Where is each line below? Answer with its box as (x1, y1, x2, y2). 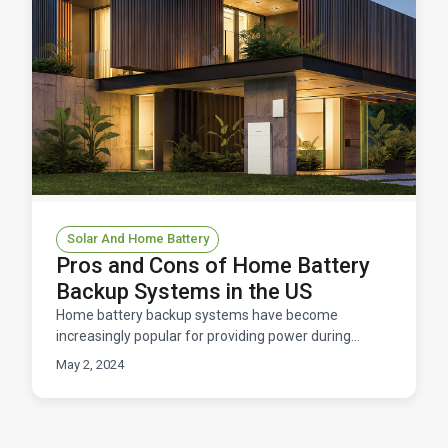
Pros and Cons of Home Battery (56, 252, 370, 278)
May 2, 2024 (56, 356, 124, 372)
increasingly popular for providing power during (56, 327, 351, 344)
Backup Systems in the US (56, 278, 312, 304)
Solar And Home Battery (66, 231, 209, 247)
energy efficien (56, 369, 149, 386)
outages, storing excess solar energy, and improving (56, 348, 381, 365)
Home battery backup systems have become (56, 306, 338, 323)
